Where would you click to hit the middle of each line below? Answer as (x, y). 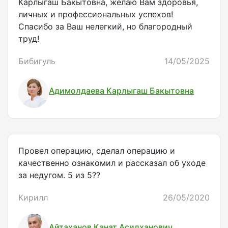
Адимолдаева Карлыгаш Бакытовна (121, 90)
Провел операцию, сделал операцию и (97, 151)
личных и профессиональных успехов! (96, 15)
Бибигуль (37, 61)
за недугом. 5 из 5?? (59, 175)
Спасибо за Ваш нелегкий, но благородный (105, 27)
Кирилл (33, 198)
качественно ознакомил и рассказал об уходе (112, 163)
